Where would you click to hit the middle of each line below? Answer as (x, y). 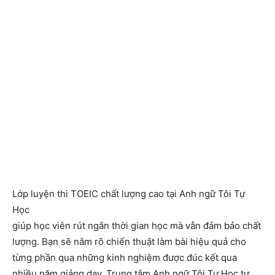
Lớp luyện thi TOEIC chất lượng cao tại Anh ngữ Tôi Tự (129, 193)
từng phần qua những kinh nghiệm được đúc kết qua (125, 257)
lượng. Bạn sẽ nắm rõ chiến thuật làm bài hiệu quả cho (129, 241)
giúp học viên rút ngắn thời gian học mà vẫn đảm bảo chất (137, 225)
